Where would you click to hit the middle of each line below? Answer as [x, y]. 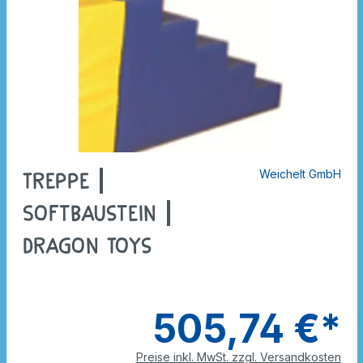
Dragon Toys [87, 246]
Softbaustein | [98, 214]
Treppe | [64, 181]
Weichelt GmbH [300, 174]
